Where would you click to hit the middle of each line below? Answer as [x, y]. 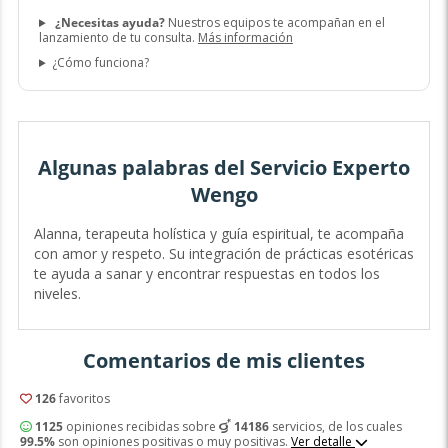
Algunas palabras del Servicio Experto [224, 167]
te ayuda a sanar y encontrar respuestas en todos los [206, 274]
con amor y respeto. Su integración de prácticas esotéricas [223, 254]
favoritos [82, 398]
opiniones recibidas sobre [140, 426]
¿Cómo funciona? [100, 63]
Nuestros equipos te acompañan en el [274, 23]
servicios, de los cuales [335, 426]
